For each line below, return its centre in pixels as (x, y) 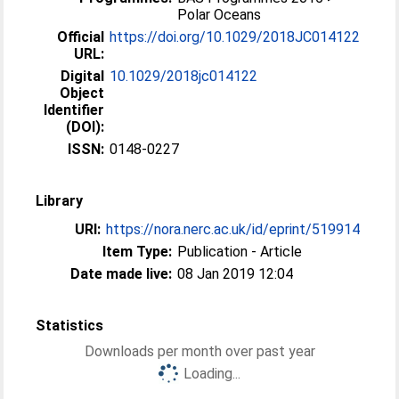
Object (82, 93)
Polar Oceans (220, 15)
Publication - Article (240, 252)
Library (60, 201)
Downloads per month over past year (199, 351)
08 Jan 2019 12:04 (236, 274)
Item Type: (138, 252)
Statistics (70, 326)
